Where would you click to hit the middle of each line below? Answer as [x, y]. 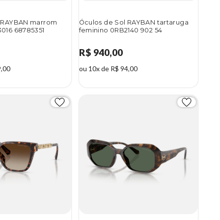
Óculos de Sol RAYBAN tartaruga [134, 22]
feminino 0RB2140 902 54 [121, 30]
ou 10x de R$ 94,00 [108, 68]
